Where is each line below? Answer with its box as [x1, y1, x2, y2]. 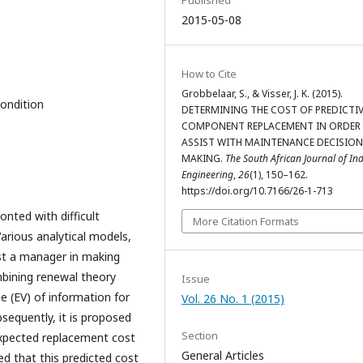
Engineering [181, 168, 233, 181]
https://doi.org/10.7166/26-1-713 [181, 184, 333, 198]
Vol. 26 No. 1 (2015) [181, 291, 284, 306]
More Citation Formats [193, 214, 299, 228]
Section [181, 328, 218, 343]
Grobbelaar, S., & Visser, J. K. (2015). [181, 87, 343, 100]
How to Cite [181, 66, 237, 81]
